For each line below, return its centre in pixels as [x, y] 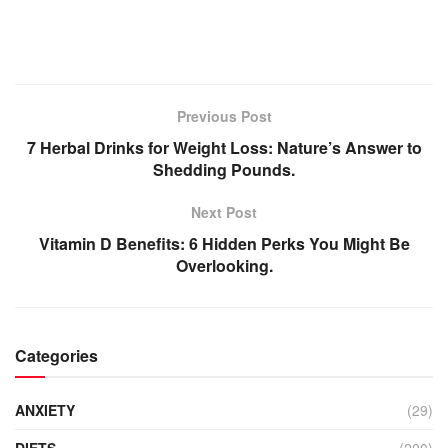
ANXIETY [45, 410]
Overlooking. [224, 266]
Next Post [224, 212]
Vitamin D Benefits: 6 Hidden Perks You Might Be [224, 244]
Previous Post [224, 116]
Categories [56, 356]
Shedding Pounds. [224, 170]
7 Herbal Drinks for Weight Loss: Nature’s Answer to [224, 148]
